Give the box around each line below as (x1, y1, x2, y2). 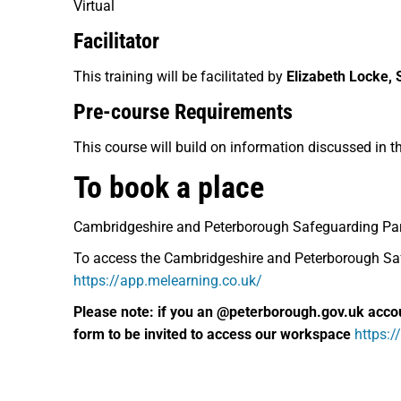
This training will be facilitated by (73, 68, 286, 85)
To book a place (73, 169, 264, 205)
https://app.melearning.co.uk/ (73, 272, 262, 289)
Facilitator (73, 29, 159, 54)
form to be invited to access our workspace (73, 326, 354, 343)
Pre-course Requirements (73, 99, 293, 124)
